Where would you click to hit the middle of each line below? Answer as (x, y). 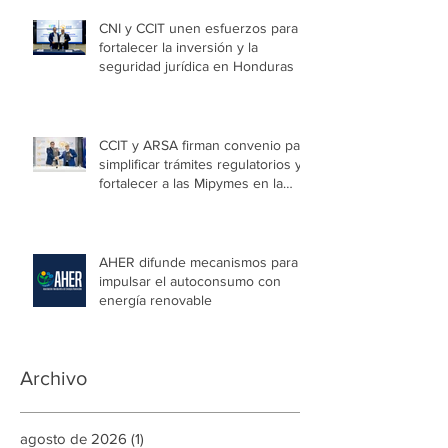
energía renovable (155, 299)
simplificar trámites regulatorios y (200, 163)
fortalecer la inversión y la (178, 46)
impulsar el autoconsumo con (190, 280)
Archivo (53, 377)
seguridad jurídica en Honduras (196, 65)
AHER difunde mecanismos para (198, 261)
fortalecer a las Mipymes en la (191, 182)
